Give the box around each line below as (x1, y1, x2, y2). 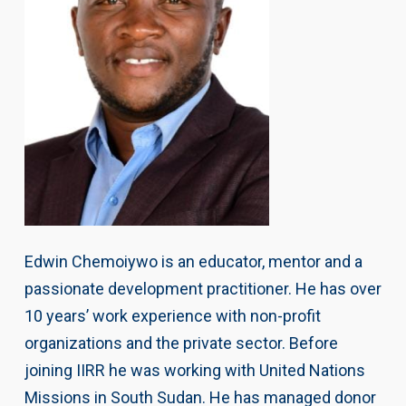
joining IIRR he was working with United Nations (24, 360, 365, 380)
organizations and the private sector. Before (24, 333, 338, 353)
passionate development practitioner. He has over (24, 278, 382, 298)
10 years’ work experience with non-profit (24, 305, 321, 325)
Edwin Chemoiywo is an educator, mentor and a (24, 251, 362, 271)
